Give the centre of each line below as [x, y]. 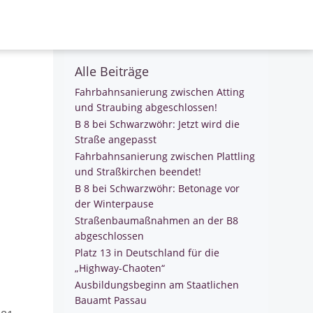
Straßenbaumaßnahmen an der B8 [156, 220]
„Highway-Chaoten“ [120, 268]
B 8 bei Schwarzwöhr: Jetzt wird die [157, 124]
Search [82, 17]
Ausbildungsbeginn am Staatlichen [157, 285]
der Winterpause [114, 204]
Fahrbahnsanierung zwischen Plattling [165, 156]
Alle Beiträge [112, 71]
